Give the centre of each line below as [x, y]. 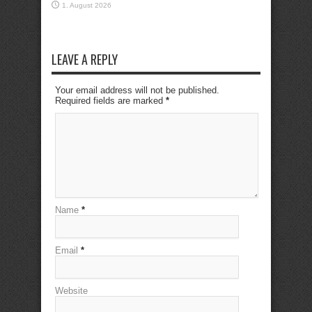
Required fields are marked [110, 101]
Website [71, 291]
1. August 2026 [87, 5]
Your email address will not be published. [137, 90]
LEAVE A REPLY [85, 59]
